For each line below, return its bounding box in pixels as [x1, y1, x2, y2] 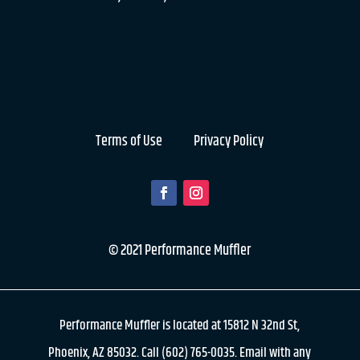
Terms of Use [95, 130, 162, 153]
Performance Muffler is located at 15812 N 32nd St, [59, 315, 300, 336]
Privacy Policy [193, 130, 264, 153]
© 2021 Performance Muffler [108, 239, 251, 262]
